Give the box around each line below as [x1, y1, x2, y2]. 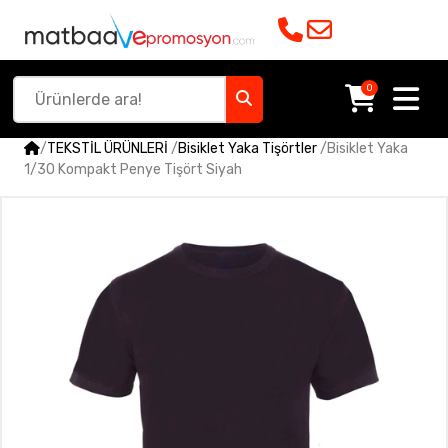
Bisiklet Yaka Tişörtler [178, 140, 317, 157]
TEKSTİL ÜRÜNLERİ [47, 140, 168, 157]
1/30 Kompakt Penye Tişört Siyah [24, 161, 242, 178]
